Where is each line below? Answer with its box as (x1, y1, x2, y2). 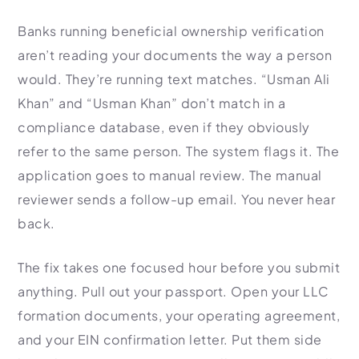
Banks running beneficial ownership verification (18, 22, 325, 39)
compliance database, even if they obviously (18, 119, 310, 135)
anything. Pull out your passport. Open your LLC (18, 283, 329, 300)
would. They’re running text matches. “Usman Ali (18, 71, 330, 87)
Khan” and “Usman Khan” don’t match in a (18, 95, 286, 111)
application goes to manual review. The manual (18, 167, 322, 184)
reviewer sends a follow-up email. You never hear (18, 191, 335, 208)
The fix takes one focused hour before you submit (18, 259, 340, 276)
